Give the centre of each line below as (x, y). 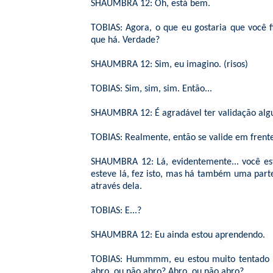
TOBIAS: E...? (116, 211)
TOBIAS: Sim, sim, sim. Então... (151, 89)
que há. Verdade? (125, 40)
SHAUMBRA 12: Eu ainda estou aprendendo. (178, 235)
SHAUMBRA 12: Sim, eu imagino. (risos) (169, 65)
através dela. (116, 186)
